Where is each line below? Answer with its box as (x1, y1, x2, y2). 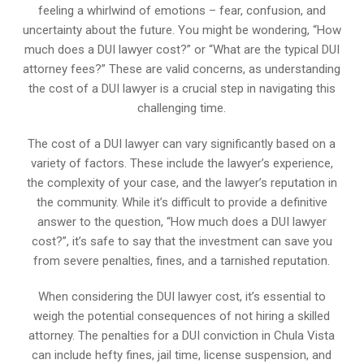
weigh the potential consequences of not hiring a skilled (33, 308, 331, 323)
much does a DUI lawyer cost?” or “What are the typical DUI (24, 41, 340, 57)
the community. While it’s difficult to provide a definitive (36, 194, 327, 210)
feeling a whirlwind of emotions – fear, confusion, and (37, 2, 326, 18)
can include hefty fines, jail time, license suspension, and (32, 347, 332, 362)
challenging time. (137, 100, 227, 115)
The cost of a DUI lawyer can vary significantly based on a (28, 136, 336, 151)
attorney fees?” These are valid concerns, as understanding (23, 61, 341, 76)
